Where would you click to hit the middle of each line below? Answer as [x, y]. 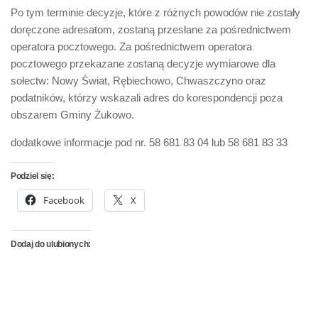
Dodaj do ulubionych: [51, 244]
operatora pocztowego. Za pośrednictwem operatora [131, 46]
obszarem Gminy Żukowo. [72, 115]
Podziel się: [33, 176]
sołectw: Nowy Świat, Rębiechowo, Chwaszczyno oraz [138, 81]
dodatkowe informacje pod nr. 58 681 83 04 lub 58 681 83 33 [149, 142]
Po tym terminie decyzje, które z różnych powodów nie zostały [155, 12]
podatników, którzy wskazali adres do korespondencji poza [147, 98]
